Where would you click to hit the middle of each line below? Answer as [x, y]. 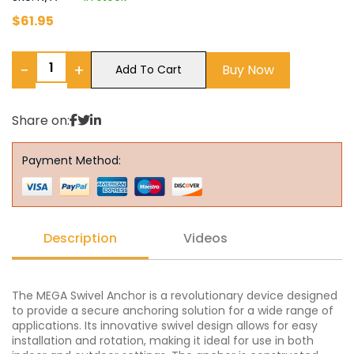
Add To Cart [149, 70]
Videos [205, 238]
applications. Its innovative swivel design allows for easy [165, 326]
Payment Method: [72, 160]
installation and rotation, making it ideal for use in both [163, 341]
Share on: [41, 121]
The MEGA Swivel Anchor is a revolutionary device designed [175, 296]
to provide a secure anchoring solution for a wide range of [173, 311]
